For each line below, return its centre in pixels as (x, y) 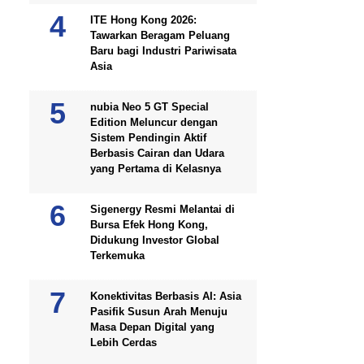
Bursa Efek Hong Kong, (149, 225)
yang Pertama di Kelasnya (156, 169)
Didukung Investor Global (155, 240)
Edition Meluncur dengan (154, 122)
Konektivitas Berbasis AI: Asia (166, 296)
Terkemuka (117, 256)
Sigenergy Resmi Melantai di (162, 209)
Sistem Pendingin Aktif (148, 138)
